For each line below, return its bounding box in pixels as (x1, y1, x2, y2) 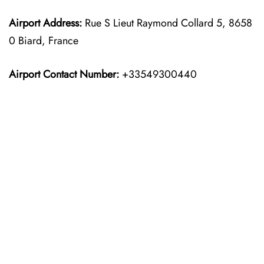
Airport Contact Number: (9, 67, 119, 82)
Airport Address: (9, 15, 82, 31)
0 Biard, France (9, 33, 78, 48)
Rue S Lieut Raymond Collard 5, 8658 (82, 15, 252, 31)
